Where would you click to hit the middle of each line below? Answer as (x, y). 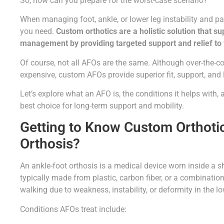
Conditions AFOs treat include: (73, 209)
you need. (38, 31)
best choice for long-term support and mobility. (102, 105)
